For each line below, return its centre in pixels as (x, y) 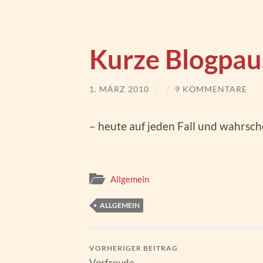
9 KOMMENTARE (211, 89)
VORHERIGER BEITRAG (134, 248)
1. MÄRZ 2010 (119, 89)
